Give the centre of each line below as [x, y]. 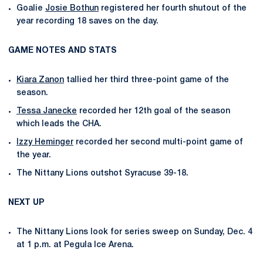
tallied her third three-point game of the [146, 80]
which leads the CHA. [59, 124]
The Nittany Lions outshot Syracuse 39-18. [102, 173]
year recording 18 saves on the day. [87, 22]
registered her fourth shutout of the [173, 9]
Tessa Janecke [47, 111]
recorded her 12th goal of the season [154, 111]
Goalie [31, 9]
